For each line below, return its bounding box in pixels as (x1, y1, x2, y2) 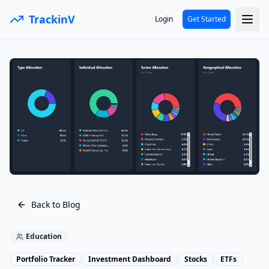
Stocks (184, 253, 207, 264)
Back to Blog (31, 198, 80, 210)
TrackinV (29, 12, 75, 26)
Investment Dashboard (88, 253, 171, 264)
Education (26, 231, 62, 241)
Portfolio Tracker (16, 253, 75, 264)
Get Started (187, 14, 226, 24)
